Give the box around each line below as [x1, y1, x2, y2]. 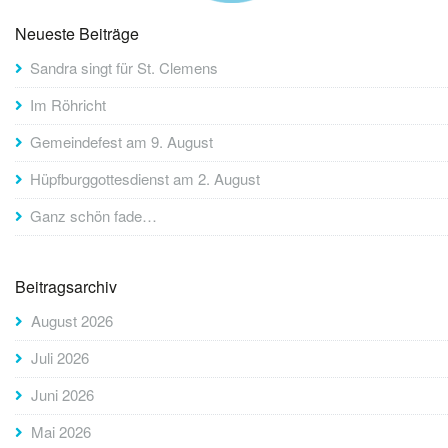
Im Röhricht [30, 94, 106, 116]
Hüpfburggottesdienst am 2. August [30, 168, 260, 190]
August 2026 [31, 310, 113, 332]
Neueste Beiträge [15, 22, 139, 46]
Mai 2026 [31, 421, 91, 443]
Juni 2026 [31, 384, 94, 406]
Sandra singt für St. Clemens [30, 57, 218, 79]
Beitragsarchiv [15, 275, 117, 299]
